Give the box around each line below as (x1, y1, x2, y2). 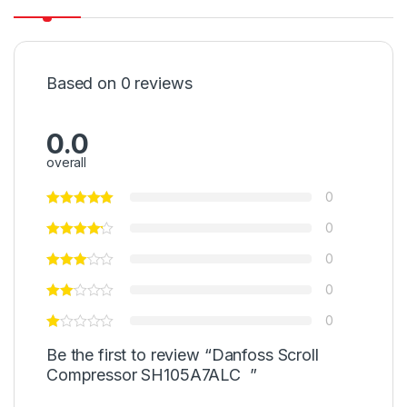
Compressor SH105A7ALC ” (46, 365, 257, 385)
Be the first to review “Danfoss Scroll (46, 345, 319, 365)
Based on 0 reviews (46, 74, 193, 94)
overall (46, 154, 87, 171)
